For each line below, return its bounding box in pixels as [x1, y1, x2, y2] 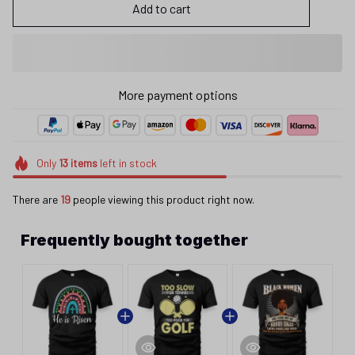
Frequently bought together [21, 230, 248, 250]
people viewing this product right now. [71, 192, 254, 206]
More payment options [117, 87, 238, 102]
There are [13, 192, 60, 206]
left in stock [97, 156, 157, 170]
